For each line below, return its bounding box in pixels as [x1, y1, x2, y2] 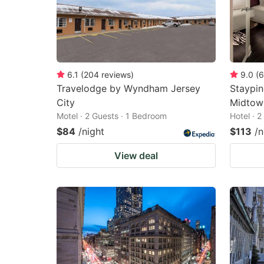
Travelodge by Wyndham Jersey [57, 82, 200, 94]
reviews [101, 69, 131, 80]
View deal [114, 149, 158, 161]
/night [78, 125, 104, 137]
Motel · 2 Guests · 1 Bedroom [57, 110, 167, 121]
